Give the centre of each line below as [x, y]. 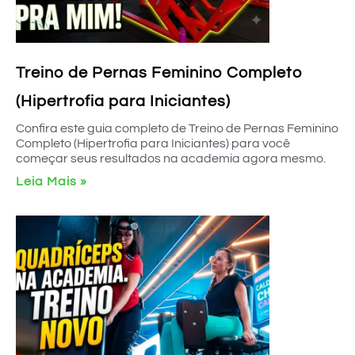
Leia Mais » [52, 181]
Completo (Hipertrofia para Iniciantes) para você [153, 143]
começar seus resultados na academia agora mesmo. [171, 158]
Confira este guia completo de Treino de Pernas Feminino [177, 128]
